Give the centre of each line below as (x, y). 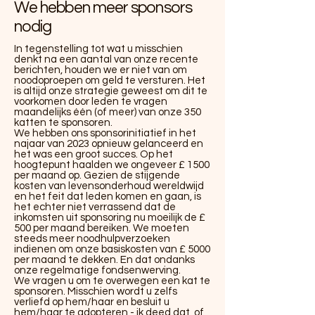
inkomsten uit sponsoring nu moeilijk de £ (110, 218)
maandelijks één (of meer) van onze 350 (108, 112)
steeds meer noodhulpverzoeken (92, 239)
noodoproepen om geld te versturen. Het (110, 81)
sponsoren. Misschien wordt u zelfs (96, 291)
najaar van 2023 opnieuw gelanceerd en (109, 144)
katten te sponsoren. (63, 123)
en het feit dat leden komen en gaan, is (108, 197)
